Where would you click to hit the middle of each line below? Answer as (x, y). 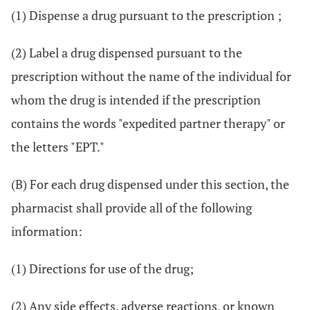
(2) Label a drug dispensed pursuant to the (127, 53)
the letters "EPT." (58, 147)
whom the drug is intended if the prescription (136, 100)
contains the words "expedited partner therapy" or (148, 123)
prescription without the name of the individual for (151, 76)
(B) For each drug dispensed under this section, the (150, 184)
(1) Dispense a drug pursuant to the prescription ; (146, 15)
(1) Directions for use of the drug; (102, 268)
